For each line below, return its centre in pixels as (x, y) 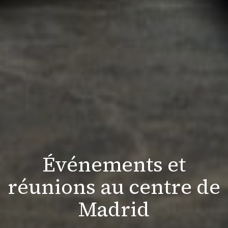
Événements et (114, 164)
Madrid (114, 209)
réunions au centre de (114, 187)
